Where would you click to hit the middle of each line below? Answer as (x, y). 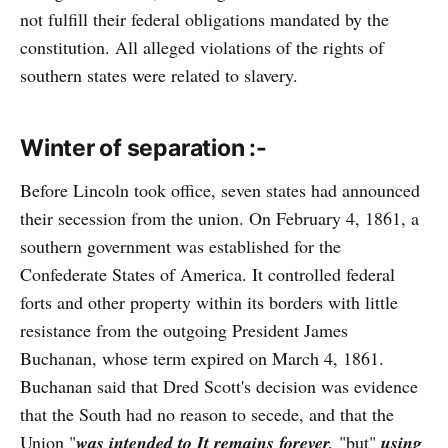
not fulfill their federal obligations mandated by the (204, 18)
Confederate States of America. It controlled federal (207, 273)
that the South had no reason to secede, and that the (207, 413)
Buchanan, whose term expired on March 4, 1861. (202, 357)
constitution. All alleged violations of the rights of (202, 46)
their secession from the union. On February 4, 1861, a (219, 217)
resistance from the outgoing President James (184, 329)
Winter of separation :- (143, 147)
